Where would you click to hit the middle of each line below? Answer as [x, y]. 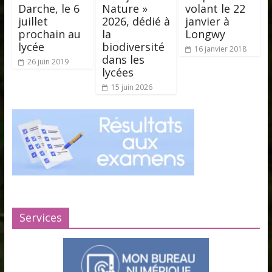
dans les [123, 59]
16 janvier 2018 [221, 49]
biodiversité [133, 46]
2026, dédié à [136, 21]
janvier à [208, 21]
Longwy [206, 34]
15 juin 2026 [131, 87]
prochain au [49, 34]
